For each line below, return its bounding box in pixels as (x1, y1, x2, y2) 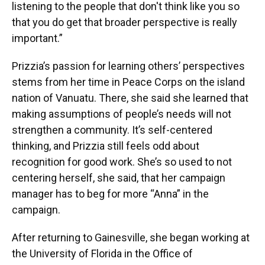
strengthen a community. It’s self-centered (12, 123, 212, 136)
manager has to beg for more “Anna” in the (12, 187, 209, 200)
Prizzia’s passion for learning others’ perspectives (12, 59, 245, 72)
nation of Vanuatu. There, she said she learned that (12, 91, 248, 104)
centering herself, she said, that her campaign (12, 171, 225, 184)
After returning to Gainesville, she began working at (12, 231, 250, 244)
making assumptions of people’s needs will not (12, 107, 231, 120)
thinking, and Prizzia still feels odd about (12, 139, 199, 152)
